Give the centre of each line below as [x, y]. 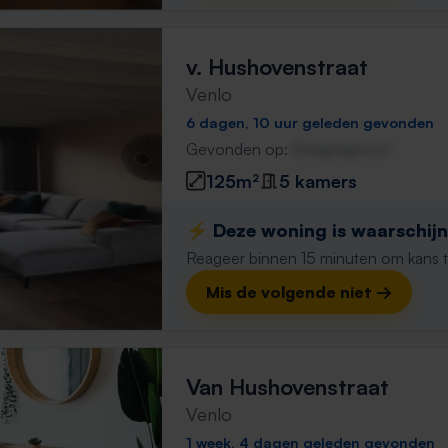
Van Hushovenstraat [287, 386]
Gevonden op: [239, 149]
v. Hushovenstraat [277, 66]
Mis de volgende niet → [299, 292]
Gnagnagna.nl [340, 149]
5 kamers [318, 180]
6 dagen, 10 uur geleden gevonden [310, 122]
